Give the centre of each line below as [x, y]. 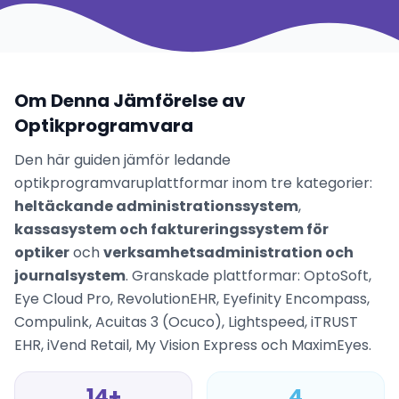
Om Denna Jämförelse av [130, 101]
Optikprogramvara [104, 126]
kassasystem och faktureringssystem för [171, 229]
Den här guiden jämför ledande [122, 160]
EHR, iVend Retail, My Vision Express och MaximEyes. [193, 345]
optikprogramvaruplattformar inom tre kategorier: [193, 183]
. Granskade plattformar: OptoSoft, [248, 276]
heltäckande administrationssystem [156, 206]
